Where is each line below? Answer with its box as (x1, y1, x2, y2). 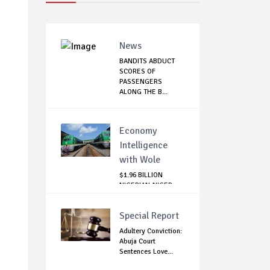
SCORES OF (119, 67, 155, 77)
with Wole (119, 154, 160, 166)
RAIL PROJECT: (119, 191, 165, 201)
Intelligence (119, 139, 168, 152)
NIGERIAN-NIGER (119, 181, 172, 190)
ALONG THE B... (119, 87, 168, 97)
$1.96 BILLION (119, 171, 163, 180)
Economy (119, 125, 157, 137)
